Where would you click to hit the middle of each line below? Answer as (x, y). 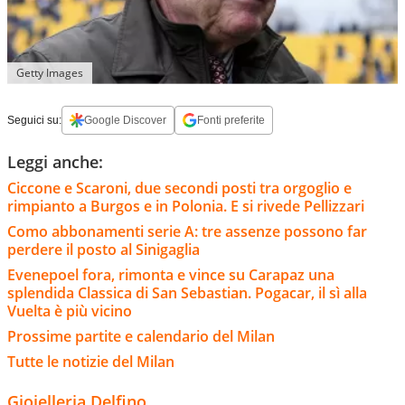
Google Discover (125, 120)
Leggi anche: (55, 161)
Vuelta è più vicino (70, 311)
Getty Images (50, 72)
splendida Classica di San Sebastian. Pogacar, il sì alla (187, 292)
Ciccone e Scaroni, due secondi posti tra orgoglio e (179, 188)
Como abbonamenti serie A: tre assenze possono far (187, 231)
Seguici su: (34, 120)
